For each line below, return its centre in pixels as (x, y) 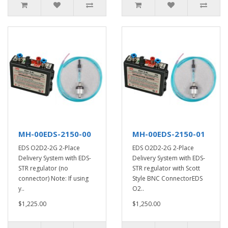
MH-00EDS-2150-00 (55, 134)
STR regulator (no (43, 168)
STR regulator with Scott (166, 168)
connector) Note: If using (53, 178)
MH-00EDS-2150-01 (169, 134)
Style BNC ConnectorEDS (167, 178)
